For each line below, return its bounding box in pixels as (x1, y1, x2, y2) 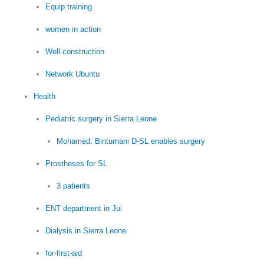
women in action (45, 25, 101, 34)
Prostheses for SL (45, 159, 107, 169)
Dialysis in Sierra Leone (45, 226, 126, 236)
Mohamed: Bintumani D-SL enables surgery (56, 137, 205, 146)
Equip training (45, 2, 92, 12)
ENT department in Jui (45, 204, 122, 213)
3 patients (56, 181, 90, 191)
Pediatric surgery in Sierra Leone (45, 114, 157, 124)
